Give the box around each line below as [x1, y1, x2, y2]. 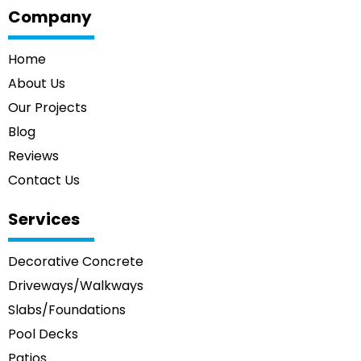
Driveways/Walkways [8, 276, 143, 295]
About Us [8, 73, 65, 93]
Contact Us [8, 170, 80, 189]
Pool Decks [8, 324, 78, 343]
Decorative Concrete [8, 251, 143, 271]
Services [8, 207, 80, 230]
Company [8, 5, 92, 28]
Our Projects [8, 98, 87, 117]
